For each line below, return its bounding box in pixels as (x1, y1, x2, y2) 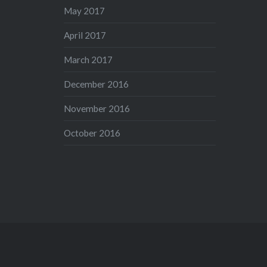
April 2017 (64, 30, 107, 41)
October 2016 (64, 128, 121, 139)
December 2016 (64, 79, 129, 90)
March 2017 (64, 54, 113, 66)
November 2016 (64, 103, 131, 114)
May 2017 (64, 5, 105, 17)
